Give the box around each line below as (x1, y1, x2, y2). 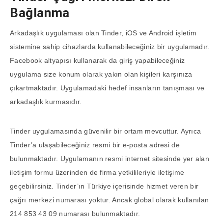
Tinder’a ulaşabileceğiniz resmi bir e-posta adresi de (10, 141, 180, 149)
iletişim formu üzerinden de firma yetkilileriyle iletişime (10, 168, 185, 176)
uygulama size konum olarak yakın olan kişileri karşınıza (10, 70, 192, 78)
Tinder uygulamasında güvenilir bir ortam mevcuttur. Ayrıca (10, 127, 201, 135)
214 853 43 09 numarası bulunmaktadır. (10, 210, 140, 218)
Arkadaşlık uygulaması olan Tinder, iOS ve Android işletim (10, 29, 197, 37)
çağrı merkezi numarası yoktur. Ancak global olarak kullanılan (10, 196, 209, 204)
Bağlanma (10, 5, 70, 20)
